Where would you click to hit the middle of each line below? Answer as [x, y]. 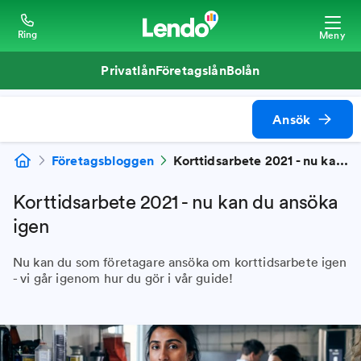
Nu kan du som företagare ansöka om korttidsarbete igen [180, 262]
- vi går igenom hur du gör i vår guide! [123, 278]
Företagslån [191, 70]
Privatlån [128, 70]
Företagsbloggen [103, 160]
